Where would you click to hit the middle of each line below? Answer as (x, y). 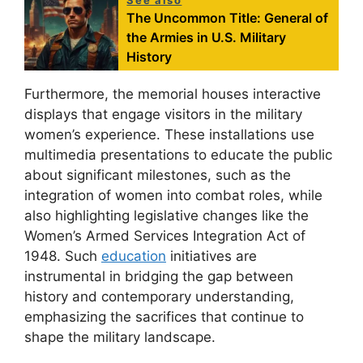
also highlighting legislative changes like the (167, 215)
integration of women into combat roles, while (173, 195)
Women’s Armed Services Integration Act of (165, 235)
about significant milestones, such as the (158, 175)
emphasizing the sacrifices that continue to (164, 316)
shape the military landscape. (120, 337)
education (134, 256)
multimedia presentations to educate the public (178, 154)
